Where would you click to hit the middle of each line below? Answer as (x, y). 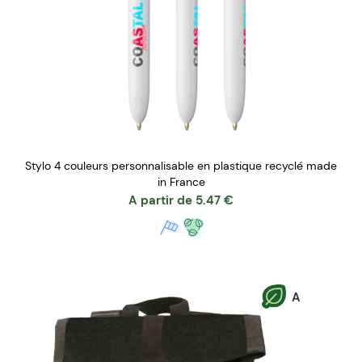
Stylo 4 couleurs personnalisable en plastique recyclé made (181, 165)
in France (181, 181)
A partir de (160, 200)
